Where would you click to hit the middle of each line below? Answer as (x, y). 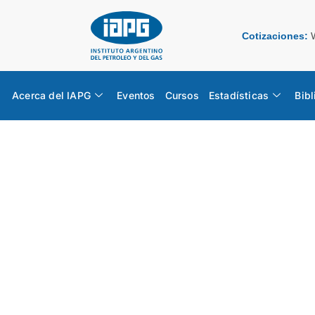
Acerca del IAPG (51, 95)
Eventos (136, 95)
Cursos (182, 95)
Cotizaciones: (275, 36)
